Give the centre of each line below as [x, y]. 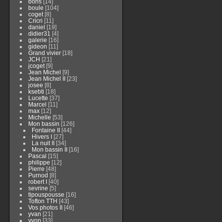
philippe [39, 162]
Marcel [37, 104]
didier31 [39, 33]
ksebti [36, 91]
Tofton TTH [43, 201]
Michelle [39, 117]
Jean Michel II [47, 79]
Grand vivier [44, 53]
